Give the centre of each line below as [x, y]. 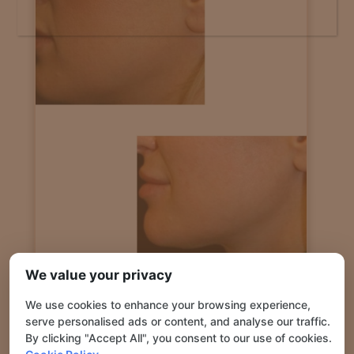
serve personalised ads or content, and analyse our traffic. [178, 321]
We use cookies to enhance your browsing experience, [168, 305]
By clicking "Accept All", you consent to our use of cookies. [179, 338]
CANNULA [171, 294]
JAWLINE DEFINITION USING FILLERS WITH [171, 275]
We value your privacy [99, 275]
